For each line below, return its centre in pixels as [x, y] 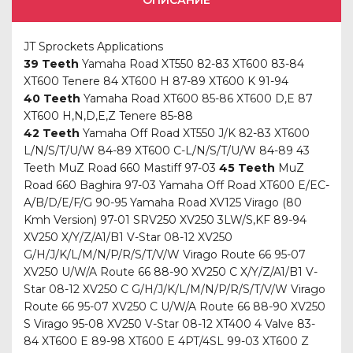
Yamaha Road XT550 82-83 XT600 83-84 [191, 64]
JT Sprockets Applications [93, 46]
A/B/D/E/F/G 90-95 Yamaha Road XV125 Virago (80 [163, 203]
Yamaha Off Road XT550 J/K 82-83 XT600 [195, 133]
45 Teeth [247, 168]
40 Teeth [52, 98]
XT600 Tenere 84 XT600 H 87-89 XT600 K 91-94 [156, 81]
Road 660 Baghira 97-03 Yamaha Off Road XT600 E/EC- [176, 185]
